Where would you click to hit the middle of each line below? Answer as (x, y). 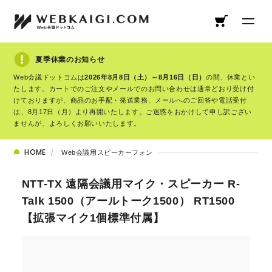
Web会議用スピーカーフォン (107, 152)
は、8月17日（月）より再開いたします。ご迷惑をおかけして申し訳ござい (133, 112)
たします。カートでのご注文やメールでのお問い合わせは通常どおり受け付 (134, 89)
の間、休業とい (230, 77)
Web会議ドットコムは (49, 77)
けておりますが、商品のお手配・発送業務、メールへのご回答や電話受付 (130, 100)
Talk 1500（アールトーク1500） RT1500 (128, 201)
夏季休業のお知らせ (70, 59)
